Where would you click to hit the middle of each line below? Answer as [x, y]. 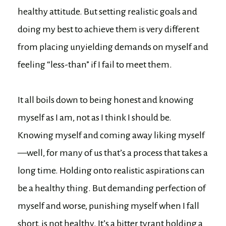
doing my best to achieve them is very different [108, 30]
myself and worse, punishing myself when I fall [108, 206]
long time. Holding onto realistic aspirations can [111, 171]
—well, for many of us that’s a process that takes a [113, 153]
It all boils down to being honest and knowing [106, 100]
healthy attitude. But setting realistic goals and [107, 12]
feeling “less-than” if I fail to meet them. [95, 65]
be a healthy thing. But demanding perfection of [112, 188]
